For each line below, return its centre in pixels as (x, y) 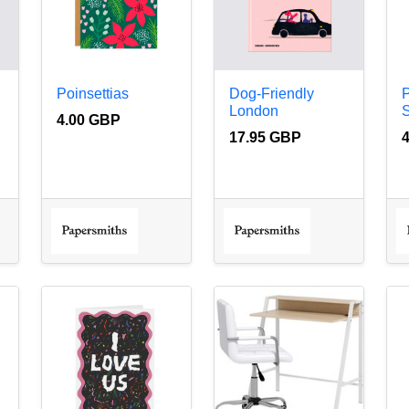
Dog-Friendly (271, 93)
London (253, 110)
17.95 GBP (265, 137)
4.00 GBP (88, 120)
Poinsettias (92, 93)
